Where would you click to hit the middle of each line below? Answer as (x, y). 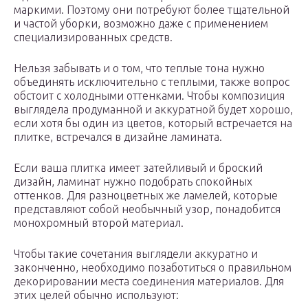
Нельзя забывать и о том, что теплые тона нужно (139, 68)
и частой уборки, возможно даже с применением (141, 24)
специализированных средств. (93, 37)
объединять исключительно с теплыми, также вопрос (152, 82)
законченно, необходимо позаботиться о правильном (153, 268)
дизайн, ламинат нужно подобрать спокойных (133, 182)
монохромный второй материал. (99, 223)
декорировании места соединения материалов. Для (149, 282)
